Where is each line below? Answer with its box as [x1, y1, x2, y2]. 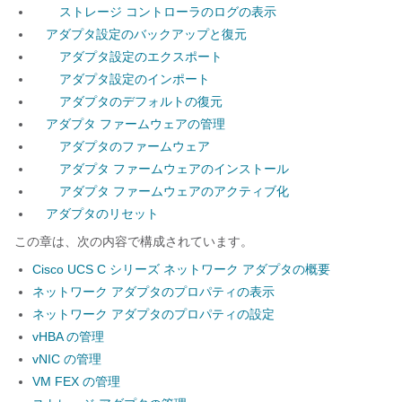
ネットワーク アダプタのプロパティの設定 [32, 307, 275, 321]
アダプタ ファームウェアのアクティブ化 [59, 184, 289, 198]
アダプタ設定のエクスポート [59, 49, 223, 64]
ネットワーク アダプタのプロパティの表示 [32, 284, 275, 299]
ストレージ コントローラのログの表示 [59, 4, 276, 19]
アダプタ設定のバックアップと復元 [46, 27, 247, 41]
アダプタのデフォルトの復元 [59, 94, 223, 109]
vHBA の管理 [32, 329, 104, 344]
